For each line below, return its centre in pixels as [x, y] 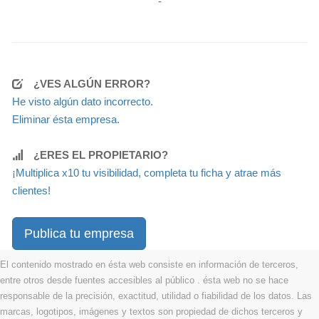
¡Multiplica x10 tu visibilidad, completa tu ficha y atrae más [147, 172]
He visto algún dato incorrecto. [83, 101]
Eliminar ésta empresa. [66, 119]
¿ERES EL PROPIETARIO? [101, 155]
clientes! [31, 190]
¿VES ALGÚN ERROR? [92, 83]
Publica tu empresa [79, 233]
